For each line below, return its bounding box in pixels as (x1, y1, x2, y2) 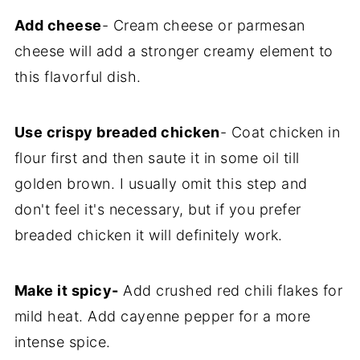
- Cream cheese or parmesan (101, 17, 305, 34)
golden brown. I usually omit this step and (14, 175, 308, 192)
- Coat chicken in (219, 124, 341, 141)
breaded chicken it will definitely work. (14, 227, 283, 243)
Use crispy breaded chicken (14, 124, 220, 141)
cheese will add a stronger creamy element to (14, 43, 333, 59)
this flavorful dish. (14, 68, 141, 85)
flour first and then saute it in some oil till (14, 149, 300, 166)
